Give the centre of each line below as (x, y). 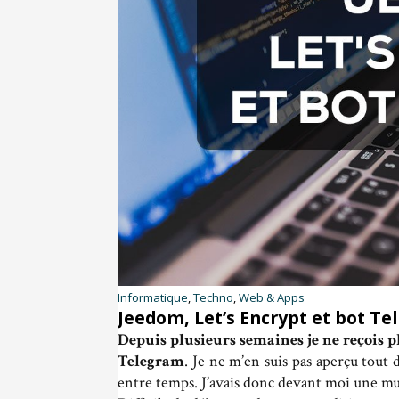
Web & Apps (272, 297)
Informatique (153, 297)
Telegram (151, 361)
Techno (213, 297)
